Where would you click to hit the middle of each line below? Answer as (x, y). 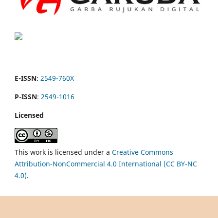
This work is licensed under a (63, 152)
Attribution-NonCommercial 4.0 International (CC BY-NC (106, 163)
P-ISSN (26, 96)
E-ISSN (26, 78)
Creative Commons (143, 152)
